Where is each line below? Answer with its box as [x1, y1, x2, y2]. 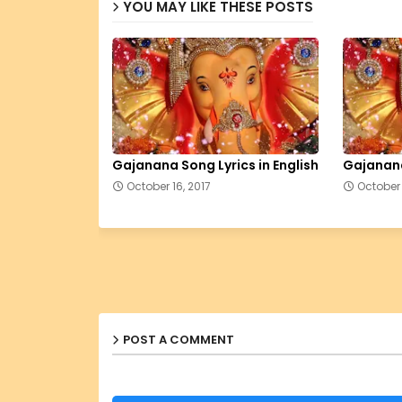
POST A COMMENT [122, 330, 234, 348]
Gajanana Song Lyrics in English [111, 155, 319, 174]
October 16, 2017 [126, 178, 211, 194]
